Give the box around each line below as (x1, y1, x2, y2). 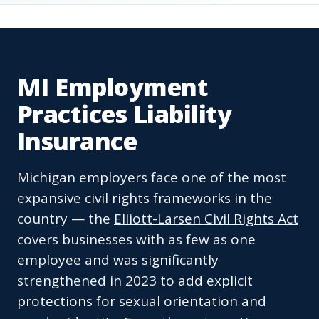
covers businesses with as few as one (17, 230, 256, 249)
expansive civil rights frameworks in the (17, 189, 272, 208)
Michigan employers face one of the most (17, 168, 286, 187)
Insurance (17, 125, 137, 158)
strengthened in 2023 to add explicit (17, 271, 253, 291)
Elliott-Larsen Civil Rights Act (114, 209, 298, 229)
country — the (17, 209, 114, 229)
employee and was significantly (17, 251, 219, 270)
